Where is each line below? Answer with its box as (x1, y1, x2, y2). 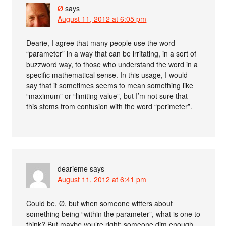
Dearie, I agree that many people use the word (26, 38, 176, 48)
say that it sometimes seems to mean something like (26, 80, 194, 91)
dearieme (58, 163, 88, 174)
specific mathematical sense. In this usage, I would (26, 70, 188, 80)
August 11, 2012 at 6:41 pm (58, 174, 147, 185)
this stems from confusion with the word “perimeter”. (26, 101, 193, 112)
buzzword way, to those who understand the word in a (26, 59, 198, 70)
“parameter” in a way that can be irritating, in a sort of (26, 48, 197, 59)
